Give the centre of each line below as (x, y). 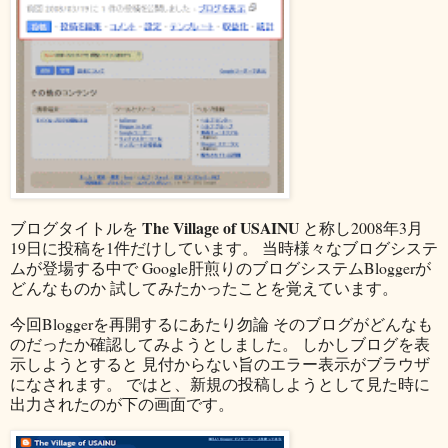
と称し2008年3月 (361, 228)
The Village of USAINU (220, 228)
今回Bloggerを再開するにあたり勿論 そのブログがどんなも (221, 324)
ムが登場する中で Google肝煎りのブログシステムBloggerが (220, 268)
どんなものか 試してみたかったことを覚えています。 (204, 288)
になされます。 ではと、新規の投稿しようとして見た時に (220, 384)
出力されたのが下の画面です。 (122, 404)
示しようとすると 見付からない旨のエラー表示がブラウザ (220, 364)
